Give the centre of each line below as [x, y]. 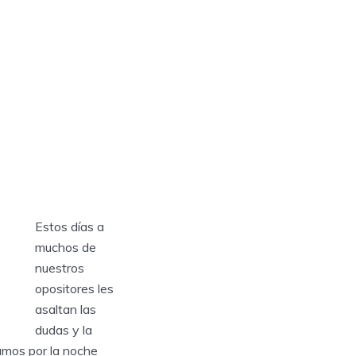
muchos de [66, 248]
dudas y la [64, 330]
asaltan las [66, 310]
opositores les [74, 289]
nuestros [60, 268]
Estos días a [70, 227]
